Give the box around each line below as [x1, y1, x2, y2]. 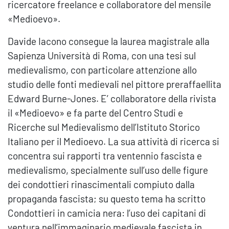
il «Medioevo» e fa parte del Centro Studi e [8, 107, 183, 119]
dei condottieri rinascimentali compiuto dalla [8, 178, 195, 191]
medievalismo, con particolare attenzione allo [8, 64, 197, 76]
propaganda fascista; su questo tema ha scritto [8, 193, 205, 205]
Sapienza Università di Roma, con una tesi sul [8, 50, 196, 62]
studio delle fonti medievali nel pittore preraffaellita [8, 78, 221, 90]
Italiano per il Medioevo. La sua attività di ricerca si [8, 135, 219, 148]
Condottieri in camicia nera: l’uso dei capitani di [8, 207, 206, 219]
